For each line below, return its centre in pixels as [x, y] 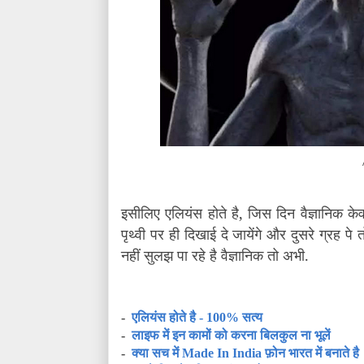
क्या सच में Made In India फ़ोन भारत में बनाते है [245, 353]
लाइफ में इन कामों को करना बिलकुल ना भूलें [231, 335]
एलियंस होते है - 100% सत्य [197, 317]
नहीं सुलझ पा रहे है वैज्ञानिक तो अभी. [215, 255]
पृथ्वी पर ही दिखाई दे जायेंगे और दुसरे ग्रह [231, 234]
